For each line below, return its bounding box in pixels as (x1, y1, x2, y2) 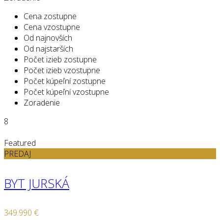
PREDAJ (4, 148, 31, 159)
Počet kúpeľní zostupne (24, 75, 106, 86)
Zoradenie (24, 97, 60, 108)
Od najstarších (24, 43, 73, 54)
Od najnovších (24, 32, 72, 43)
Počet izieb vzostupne (24, 64, 100, 76)
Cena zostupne (24, 10, 77, 22)
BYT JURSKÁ (4, 175, 69, 192)
